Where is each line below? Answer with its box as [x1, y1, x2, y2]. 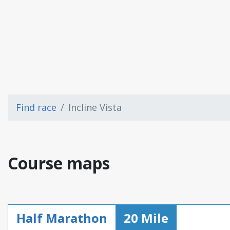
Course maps [8, 152, 110, 174]
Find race [16, 101, 56, 113]
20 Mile [124, 209, 168, 226]
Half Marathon [16, 209, 107, 226]
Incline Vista [68, 101, 122, 113]
